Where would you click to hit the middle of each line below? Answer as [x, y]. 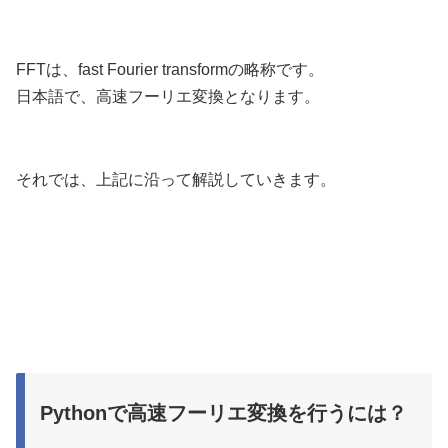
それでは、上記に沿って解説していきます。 [176, 179]
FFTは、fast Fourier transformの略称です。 [170, 69]
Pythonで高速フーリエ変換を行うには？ [223, 412]
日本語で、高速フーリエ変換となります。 [168, 96]
